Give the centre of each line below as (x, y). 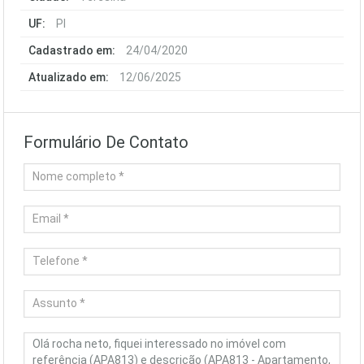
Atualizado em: (69, 77)
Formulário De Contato (106, 142)
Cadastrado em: (72, 50)
